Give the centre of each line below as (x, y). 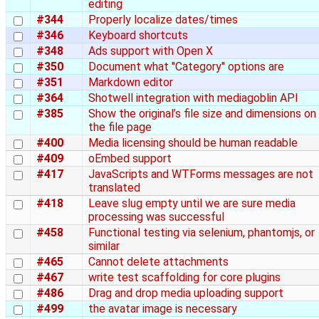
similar (104, 246)
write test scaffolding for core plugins (184, 278)
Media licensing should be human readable (193, 143)
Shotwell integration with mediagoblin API (193, 98)
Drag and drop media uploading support (186, 293)
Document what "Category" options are (186, 67)
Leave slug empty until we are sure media (192, 204)
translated (114, 188)
